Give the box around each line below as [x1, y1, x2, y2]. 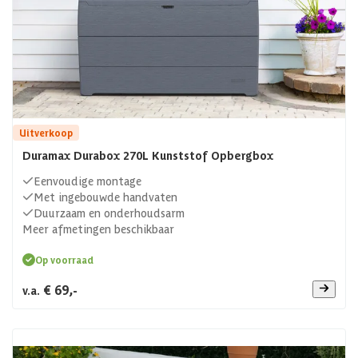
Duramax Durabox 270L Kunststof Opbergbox [22, 147, 273, 162]
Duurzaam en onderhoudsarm [34, 205, 185, 220]
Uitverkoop [19, 125, 73, 138]
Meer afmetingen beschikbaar [22, 221, 174, 236]
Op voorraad [35, 253, 93, 265]
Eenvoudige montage [34, 173, 141, 188]
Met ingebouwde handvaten [34, 189, 177, 204]
